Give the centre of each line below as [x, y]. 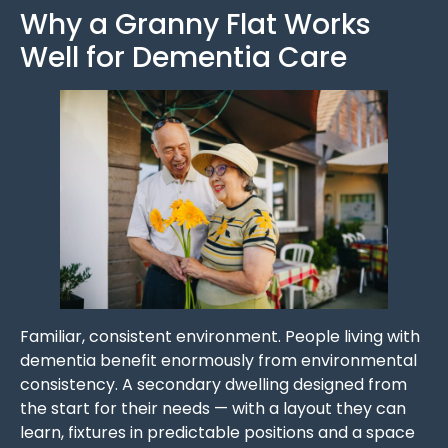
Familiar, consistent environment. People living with [220, 336]
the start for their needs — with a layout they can [213, 408]
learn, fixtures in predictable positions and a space [217, 432]
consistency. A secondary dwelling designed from [213, 384]
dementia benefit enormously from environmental [218, 360]
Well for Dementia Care [183, 58]
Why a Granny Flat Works [195, 25]
